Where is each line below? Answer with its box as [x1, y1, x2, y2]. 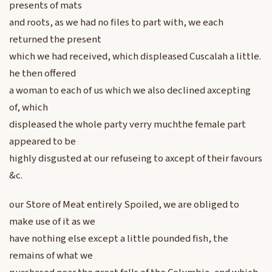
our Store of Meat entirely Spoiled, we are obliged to [9, 197, 239, 212]
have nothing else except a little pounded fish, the [9, 231, 228, 246]
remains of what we [9, 248, 93, 263]
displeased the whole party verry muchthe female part [9, 117, 246, 132]
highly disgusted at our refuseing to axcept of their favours [9, 151, 262, 166]
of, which [9, 100, 48, 115]
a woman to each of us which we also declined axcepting [9, 83, 251, 98]
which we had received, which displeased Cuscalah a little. [9, 49, 261, 64]
